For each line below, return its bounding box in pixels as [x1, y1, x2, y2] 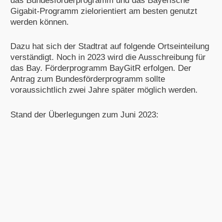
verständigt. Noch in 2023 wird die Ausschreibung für [10, 53, 206, 62]
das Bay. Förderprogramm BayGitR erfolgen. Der [10, 63, 191, 73]
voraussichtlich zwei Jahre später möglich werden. [10, 85, 198, 95]
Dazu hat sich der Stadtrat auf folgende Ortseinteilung [10, 42, 209, 52]
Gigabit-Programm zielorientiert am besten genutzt [10, 6, 197, 16]
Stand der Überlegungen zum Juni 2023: [10, 110, 159, 119]
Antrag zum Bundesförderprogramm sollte [10, 74, 165, 84]
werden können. [10, 17, 69, 27]
